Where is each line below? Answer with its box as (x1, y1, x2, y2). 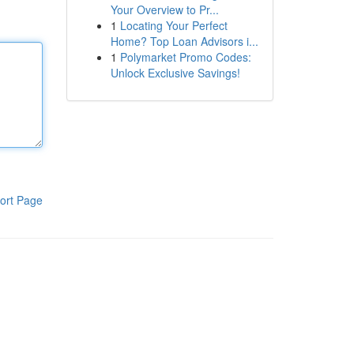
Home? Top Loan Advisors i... (110, 33, 258, 49)
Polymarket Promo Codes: (119, 49, 251, 65)
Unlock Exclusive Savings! (110, 65, 240, 81)
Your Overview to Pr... (110, 2, 219, 17)
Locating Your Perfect (119, 17, 228, 33)
